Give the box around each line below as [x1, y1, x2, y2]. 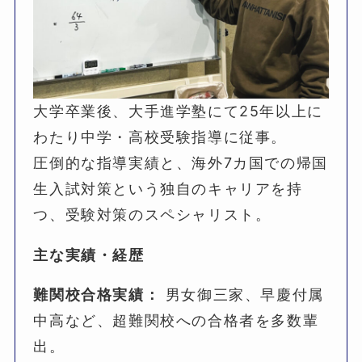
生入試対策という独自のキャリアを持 [33, 179, 303, 197]
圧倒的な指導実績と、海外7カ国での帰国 [33, 154, 328, 171]
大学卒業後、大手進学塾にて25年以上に [33, 102, 323, 120]
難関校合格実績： [33, 286, 161, 304]
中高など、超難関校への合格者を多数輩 [33, 312, 319, 330]
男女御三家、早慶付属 [160, 286, 324, 304]
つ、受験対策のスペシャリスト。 [33, 205, 271, 223]
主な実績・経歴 [33, 246, 145, 263]
